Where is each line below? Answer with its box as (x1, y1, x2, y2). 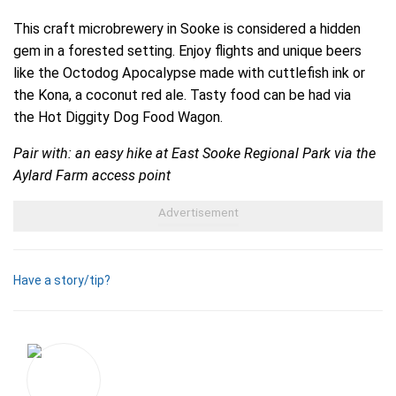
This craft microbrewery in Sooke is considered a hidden (13, 19, 361, 37)
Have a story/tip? (13, 272, 110, 287)
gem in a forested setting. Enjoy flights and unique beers (13, 42, 362, 59)
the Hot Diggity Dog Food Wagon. (13, 108, 223, 126)
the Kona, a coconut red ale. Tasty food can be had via (13, 86, 351, 103)
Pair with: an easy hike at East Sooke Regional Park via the (13, 144, 376, 162)
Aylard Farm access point (13, 166, 171, 184)
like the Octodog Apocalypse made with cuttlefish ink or (13, 64, 365, 81)
